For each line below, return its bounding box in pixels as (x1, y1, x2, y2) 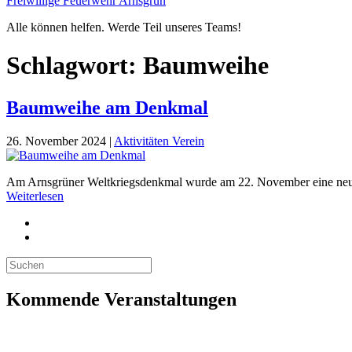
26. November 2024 (6, 134, 106, 148)
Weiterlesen (6, 189, 64, 203)
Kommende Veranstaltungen (6, 288, 236, 310)
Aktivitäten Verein (114, 134, 204, 148)
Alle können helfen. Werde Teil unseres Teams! (6, 20, 241, 34)
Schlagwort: (6, 51, 143, 80)
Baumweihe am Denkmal (6, 97, 208, 118)
